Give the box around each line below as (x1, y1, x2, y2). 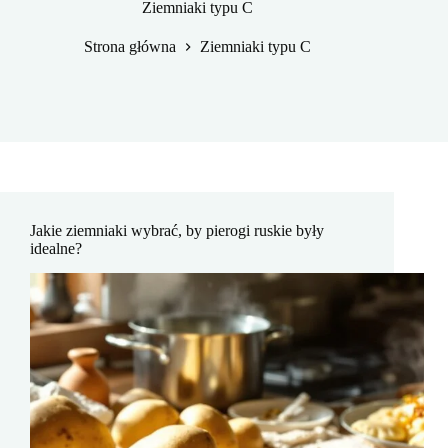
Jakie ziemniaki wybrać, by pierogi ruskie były (30, 222, 324, 239)
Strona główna (83, 38, 176, 56)
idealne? (30, 240, 82, 257)
